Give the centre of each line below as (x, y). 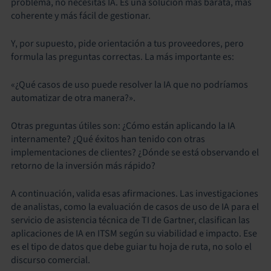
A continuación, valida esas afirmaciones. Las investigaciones (135, 194)
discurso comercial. (51, 260)
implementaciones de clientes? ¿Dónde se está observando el (135, 152)
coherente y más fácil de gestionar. (81, 16)
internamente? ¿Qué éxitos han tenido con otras (108, 139)
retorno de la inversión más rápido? (83, 166)
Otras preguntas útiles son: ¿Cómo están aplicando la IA (123, 126)
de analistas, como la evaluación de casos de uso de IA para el (135, 207)
